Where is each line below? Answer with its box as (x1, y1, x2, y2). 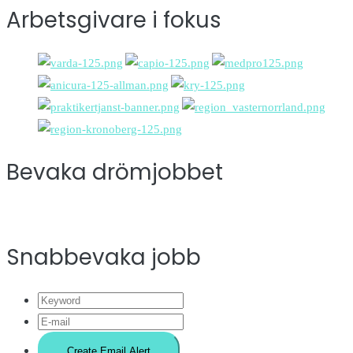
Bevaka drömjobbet (6, 157, 223, 188)
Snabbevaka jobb (6, 242, 201, 273)
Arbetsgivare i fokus (6, 5, 221, 36)
